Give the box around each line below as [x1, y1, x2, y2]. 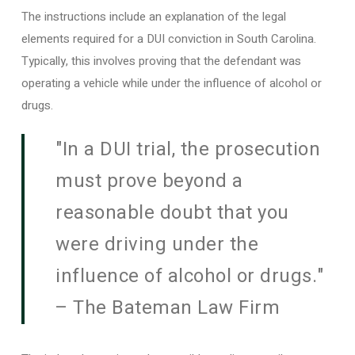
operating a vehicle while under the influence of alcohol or [21, 74, 322, 92]
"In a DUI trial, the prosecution [55, 136, 321, 163]
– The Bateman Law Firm [55, 294, 281, 322]
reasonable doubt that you [55, 199, 289, 227]
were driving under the [55, 231, 259, 258]
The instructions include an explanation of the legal [21, 7, 286, 25]
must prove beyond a [55, 167, 243, 195]
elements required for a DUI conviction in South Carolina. [21, 29, 316, 48]
